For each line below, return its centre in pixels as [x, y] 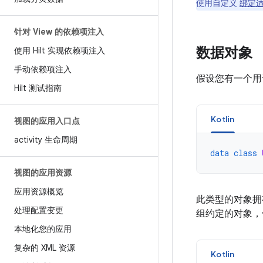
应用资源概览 [39, 191]
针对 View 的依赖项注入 [59, 32]
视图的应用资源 [43, 173]
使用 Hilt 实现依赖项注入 [60, 50]
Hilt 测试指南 [38, 88]
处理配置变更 [39, 210]
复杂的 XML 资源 [45, 248]
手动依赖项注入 [43, 69]
